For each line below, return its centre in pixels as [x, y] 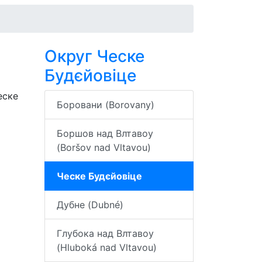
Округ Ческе [94, 56]
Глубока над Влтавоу [105, 233]
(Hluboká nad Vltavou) [107, 247]
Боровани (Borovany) [106, 105]
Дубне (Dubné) [90, 205]
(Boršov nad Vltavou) [104, 147]
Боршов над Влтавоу [105, 133]
